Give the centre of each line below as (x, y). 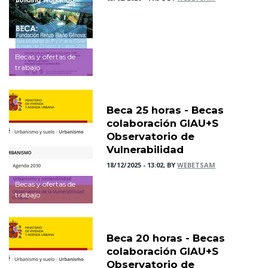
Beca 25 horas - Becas (165, 110)
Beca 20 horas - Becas (166, 238)
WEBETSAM (197, 165)
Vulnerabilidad (145, 150)
